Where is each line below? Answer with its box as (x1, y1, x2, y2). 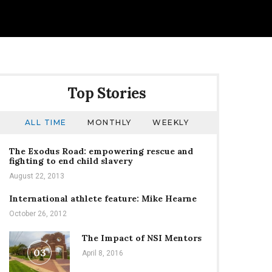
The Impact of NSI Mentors (82, 233, 202, 243)
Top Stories (67, 84, 146, 103)
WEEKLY (152, 118, 189, 127)
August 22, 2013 (9, 172, 64, 180)
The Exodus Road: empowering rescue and (9, 146, 193, 157)
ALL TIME (24, 118, 67, 127)
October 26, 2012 (9, 209, 67, 218)
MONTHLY (87, 118, 132, 127)
